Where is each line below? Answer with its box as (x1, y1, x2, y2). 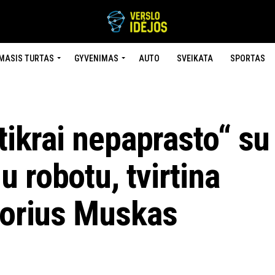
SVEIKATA (176, 53, 213, 63)
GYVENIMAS (74, 53, 118, 63)
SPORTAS (230, 53, 265, 63)
